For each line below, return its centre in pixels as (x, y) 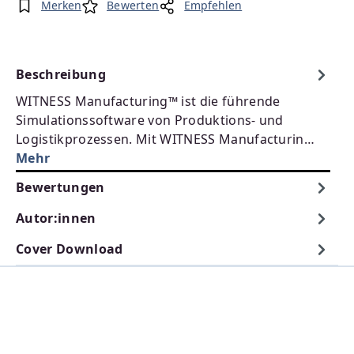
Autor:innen (56, 218)
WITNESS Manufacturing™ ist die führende (148, 101)
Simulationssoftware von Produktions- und (150, 120)
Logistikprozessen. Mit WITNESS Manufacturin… (166, 139)
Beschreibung (61, 74)
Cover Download (70, 249)
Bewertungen (60, 187)
